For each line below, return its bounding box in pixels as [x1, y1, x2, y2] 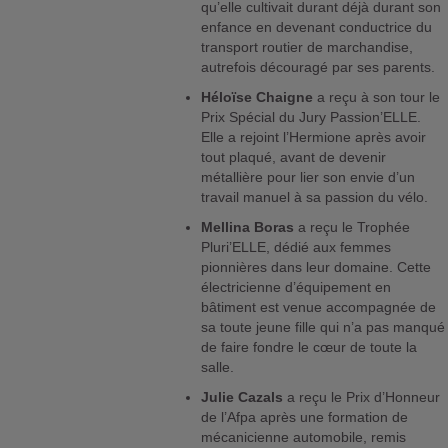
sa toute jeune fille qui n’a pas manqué [201, 319, 446, 336]
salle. [201, 359, 235, 376]
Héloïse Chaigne [201, 89, 314, 106]
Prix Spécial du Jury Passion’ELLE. [201, 109, 422, 126]
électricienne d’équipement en [201, 279, 392, 296]
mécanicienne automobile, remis [201, 429, 407, 446]
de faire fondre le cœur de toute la [201, 339, 418, 356]
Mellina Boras [201, 219, 295, 236]
